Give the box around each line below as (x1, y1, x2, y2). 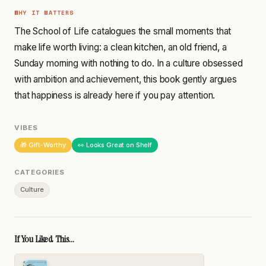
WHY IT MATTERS (14, 8, 74, 17)
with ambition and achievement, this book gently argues (14, 74, 237, 85)
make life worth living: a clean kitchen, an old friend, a (14, 42, 227, 53)
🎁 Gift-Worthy (20, 141, 66, 150)
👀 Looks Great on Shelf (78, 141, 152, 150)
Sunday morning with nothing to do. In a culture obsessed (14, 58, 243, 69)
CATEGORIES (14, 168, 65, 177)
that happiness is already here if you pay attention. (14, 90, 216, 102)
